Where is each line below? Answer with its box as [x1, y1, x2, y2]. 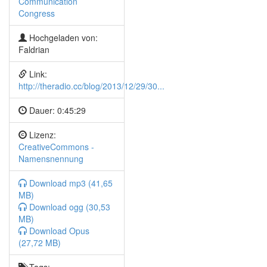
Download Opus [27, 225, 89, 237]
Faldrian [18, 44, 49, 55]
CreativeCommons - [18, 141, 94, 153]
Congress [18, 7, 55, 19]
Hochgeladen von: [27, 32, 98, 44]
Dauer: [27, 104, 57, 116]
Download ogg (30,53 [27, 201, 110, 213]
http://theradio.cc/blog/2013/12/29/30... [18, 80, 164, 92]
